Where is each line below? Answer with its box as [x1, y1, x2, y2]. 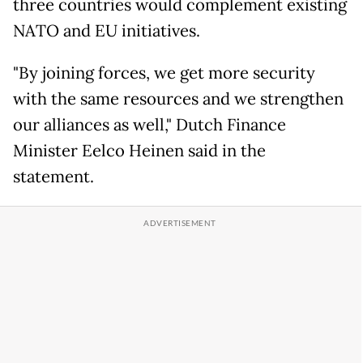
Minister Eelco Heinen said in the [13, 140, 266, 162]
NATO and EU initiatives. [13, 20, 200, 42]
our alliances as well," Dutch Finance [13, 114, 286, 136]
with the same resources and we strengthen [13, 88, 344, 110]
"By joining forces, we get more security [13, 62, 315, 84]
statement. [13, 166, 94, 188]
